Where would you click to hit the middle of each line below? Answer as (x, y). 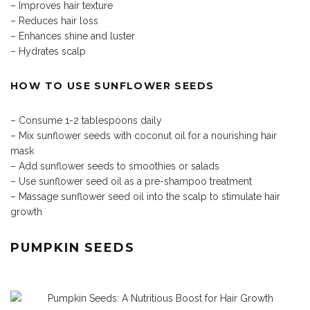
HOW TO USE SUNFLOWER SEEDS (112, 86)
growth (26, 212)
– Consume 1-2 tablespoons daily (86, 121)
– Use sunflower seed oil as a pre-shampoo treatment (131, 182)
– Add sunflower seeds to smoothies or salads (115, 166)
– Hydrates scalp (48, 52)
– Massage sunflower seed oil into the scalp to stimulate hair (145, 197)
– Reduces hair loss (54, 21)
